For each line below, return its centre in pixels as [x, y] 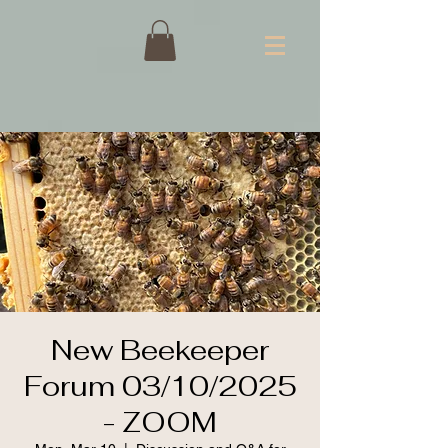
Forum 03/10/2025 [160, 386]
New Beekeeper [160, 350]
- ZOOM [160, 422]
